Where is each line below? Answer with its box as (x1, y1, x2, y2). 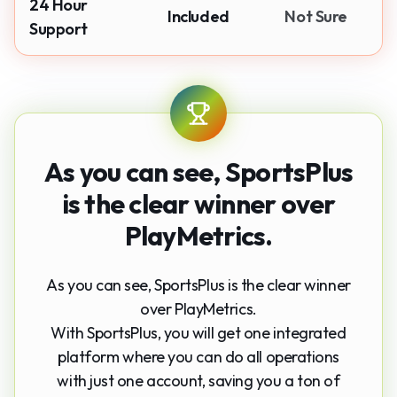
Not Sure (284, 6, 347, 27)
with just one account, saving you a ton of (57, 370, 340, 391)
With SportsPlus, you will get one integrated (51, 322, 346, 343)
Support (29, 18, 88, 39)
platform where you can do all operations (58, 346, 339, 367)
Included (167, 6, 230, 27)
